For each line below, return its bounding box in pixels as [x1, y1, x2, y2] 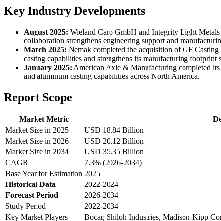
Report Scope [4, 90, 72, 104]
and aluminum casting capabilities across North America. [24, 72, 200, 80]
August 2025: [24, 27, 68, 36]
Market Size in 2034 [5, 147, 69, 156]
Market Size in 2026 [5, 137, 69, 146]
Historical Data [5, 180, 56, 189]
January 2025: [24, 63, 72, 72]
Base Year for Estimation [5, 169, 82, 178]
